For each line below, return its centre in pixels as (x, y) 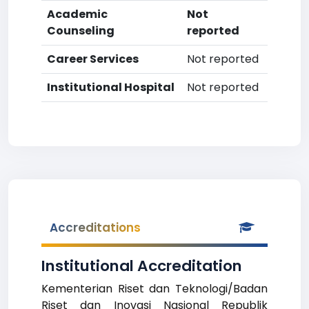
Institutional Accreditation (142, 266)
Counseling (81, 31)
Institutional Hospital (111, 87)
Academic (77, 14)
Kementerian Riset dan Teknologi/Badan (154, 289)
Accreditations (95, 228)
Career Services (93, 59)
